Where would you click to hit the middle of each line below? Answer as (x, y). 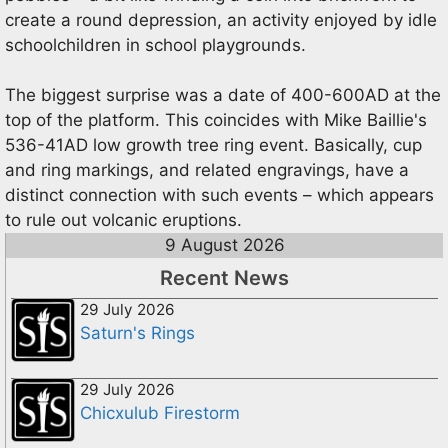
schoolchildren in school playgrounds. (155, 44)
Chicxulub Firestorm (160, 413)
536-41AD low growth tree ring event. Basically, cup (213, 145)
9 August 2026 (224, 245)
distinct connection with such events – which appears (219, 195)
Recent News (224, 278)
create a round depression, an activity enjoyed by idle (221, 19)
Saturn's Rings (137, 333)
